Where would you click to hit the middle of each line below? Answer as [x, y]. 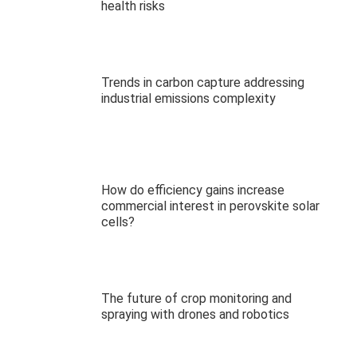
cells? [118, 222]
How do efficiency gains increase [193, 190]
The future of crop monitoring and [196, 299]
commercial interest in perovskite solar [210, 206]
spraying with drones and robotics [195, 315]
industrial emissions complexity [188, 98]
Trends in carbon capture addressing [203, 82]
